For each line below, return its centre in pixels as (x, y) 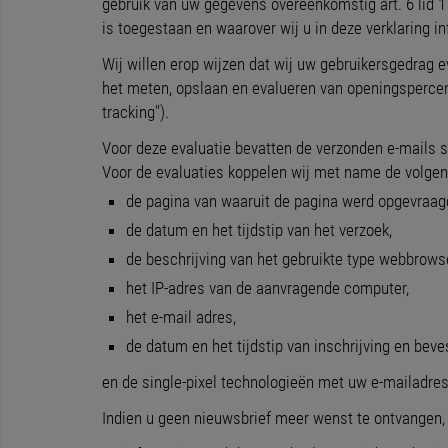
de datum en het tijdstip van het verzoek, (259, 230)
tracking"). (135, 112)
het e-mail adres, (181, 317)
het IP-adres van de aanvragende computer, (267, 288)
